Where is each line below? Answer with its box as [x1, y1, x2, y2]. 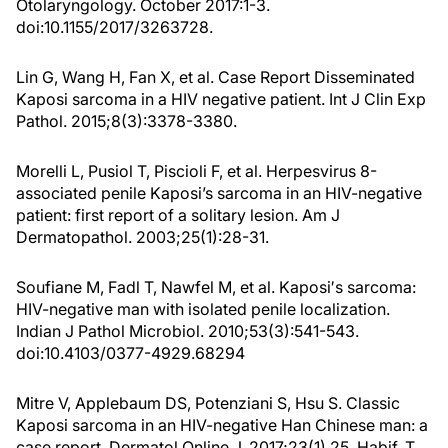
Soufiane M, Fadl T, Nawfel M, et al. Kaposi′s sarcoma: [16, 277, 416, 297]
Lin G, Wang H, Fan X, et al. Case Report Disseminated [16, 67, 415, 87]
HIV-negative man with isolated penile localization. [16, 299, 390, 319]
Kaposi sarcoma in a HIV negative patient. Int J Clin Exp [16, 89, 426, 109]
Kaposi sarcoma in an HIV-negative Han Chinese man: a [16, 415, 428, 435]
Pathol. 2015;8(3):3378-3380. [16, 111, 237, 131]
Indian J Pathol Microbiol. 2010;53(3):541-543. [16, 321, 359, 341]
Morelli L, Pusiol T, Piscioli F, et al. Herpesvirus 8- [16, 161, 377, 181]
